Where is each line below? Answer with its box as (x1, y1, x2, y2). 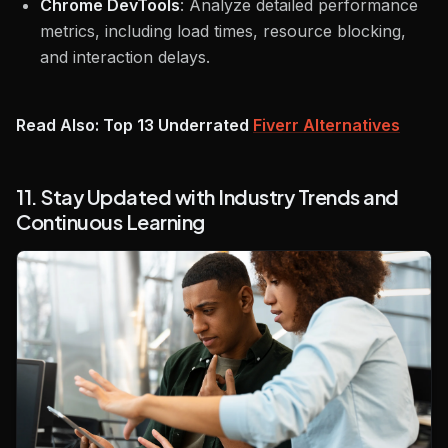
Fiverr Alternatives (253, 114, 400, 135)
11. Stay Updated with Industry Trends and (16, 183, 399, 209)
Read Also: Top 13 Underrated (16, 114, 253, 135)
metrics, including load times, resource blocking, (40, 20, 406, 41)
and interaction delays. (40, 46, 210, 67)
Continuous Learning (16, 208, 205, 234)
